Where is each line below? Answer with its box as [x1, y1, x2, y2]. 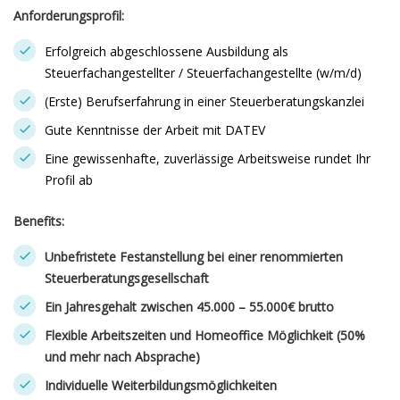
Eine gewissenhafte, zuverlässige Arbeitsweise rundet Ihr [45, 150, 371, 167]
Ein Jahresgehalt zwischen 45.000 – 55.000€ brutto [45, 298, 334, 315]
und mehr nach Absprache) [45, 348, 200, 365]
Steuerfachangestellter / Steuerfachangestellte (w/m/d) [45, 64, 362, 81]
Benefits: [13, 212, 64, 229]
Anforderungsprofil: [13, 7, 124, 24]
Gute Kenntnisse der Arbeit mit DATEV [45, 121, 265, 138]
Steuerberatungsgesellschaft [45, 270, 209, 287]
